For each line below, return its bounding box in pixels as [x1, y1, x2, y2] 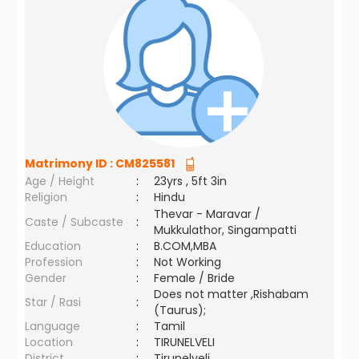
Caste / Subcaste [25, 214, 124, 230]
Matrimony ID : [25, 155, 116, 171]
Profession [25, 254, 83, 270]
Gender [25, 270, 67, 286]
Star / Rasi [25, 294, 82, 310]
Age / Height [25, 173, 95, 189]
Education [25, 238, 82, 254]
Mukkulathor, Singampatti [154, 222, 297, 238]
